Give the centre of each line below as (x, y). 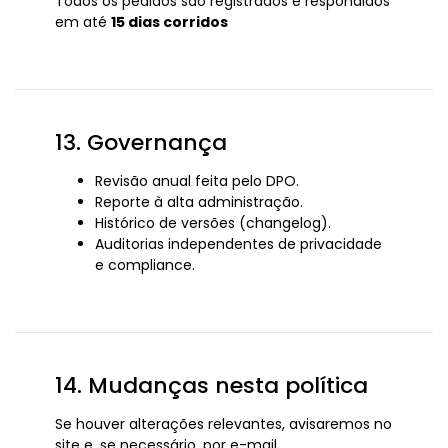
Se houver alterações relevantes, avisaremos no (223, 424)
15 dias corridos (169, 22)
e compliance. (145, 265)
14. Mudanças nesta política (211, 385)
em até (83, 22)
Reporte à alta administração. (199, 202)
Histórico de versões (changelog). (213, 223)
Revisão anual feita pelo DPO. (197, 181)
